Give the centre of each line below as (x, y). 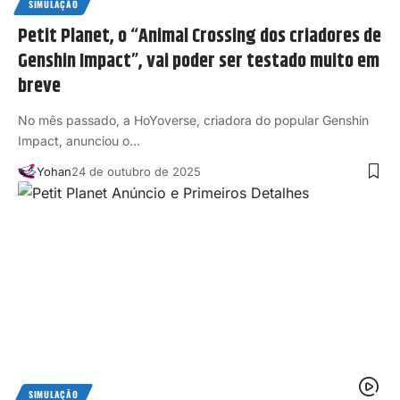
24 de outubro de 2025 (136, 171)
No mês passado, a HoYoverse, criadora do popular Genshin (193, 120)
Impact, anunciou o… (79, 140)
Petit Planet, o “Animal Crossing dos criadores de (200, 36)
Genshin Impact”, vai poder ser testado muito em (199, 61)
